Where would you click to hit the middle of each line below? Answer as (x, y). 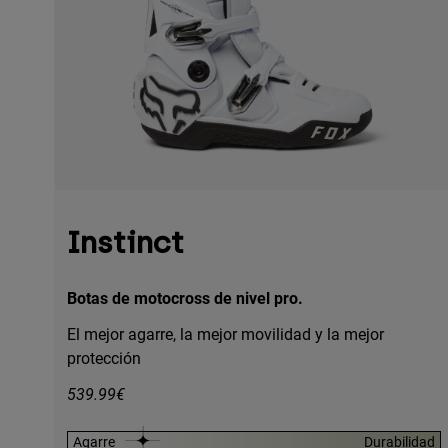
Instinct (125, 243)
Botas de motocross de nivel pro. (185, 298)
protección (104, 358)
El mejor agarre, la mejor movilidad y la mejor (225, 334)
